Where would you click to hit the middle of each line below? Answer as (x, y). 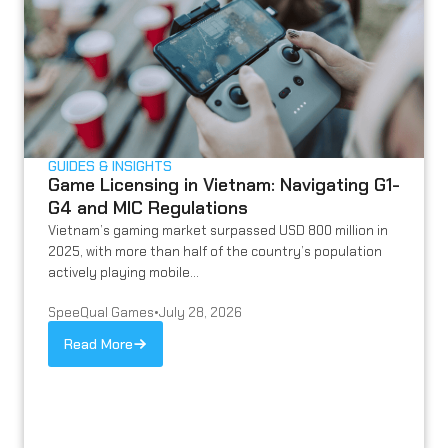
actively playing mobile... (123, 272)
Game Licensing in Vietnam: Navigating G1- (224, 184)
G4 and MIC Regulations (148, 207)
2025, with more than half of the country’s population (215, 251)
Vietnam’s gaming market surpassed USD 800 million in (218, 230)
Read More (98, 344)
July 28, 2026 (200, 313)
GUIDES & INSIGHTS (110, 165)
